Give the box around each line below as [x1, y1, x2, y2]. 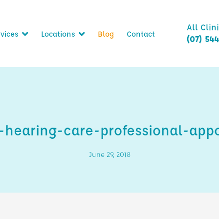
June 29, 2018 [88, 150, 131, 158]
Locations [41, 29, 75, 39]
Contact [127, 29, 155, 39]
